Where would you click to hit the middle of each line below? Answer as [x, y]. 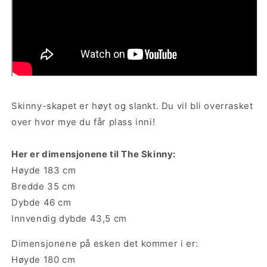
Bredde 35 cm [44, 186]
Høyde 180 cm [44, 259]
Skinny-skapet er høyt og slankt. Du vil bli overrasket [132, 105]
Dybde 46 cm [41, 202]
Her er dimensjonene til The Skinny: [94, 154]
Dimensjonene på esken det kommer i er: [105, 243]
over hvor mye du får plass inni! [83, 122]
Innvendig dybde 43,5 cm [69, 218]
